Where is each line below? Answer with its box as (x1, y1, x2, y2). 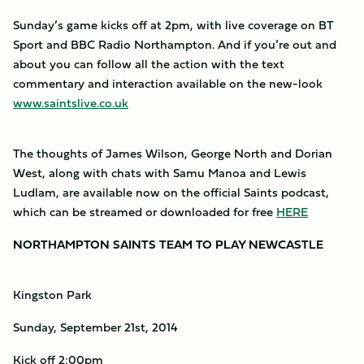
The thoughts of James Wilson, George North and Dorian (13, 144, 332, 162)
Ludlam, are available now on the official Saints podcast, (13, 183, 329, 201)
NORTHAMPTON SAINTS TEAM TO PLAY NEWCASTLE (13, 235, 323, 253)
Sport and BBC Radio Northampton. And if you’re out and (13, 35, 336, 54)
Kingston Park (13, 285, 92, 304)
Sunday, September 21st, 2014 (13, 318, 178, 336)
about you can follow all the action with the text (13, 54, 284, 73)
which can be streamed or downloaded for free (13, 202, 276, 221)
